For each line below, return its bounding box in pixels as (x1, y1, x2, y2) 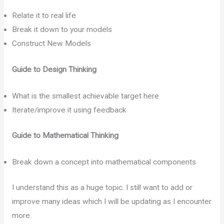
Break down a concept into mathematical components (11, 157, 196, 166)
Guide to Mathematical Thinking (11, 130, 118, 140)
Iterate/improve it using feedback (11, 105, 126, 114)
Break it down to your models (11, 25, 112, 34)
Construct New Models (11, 39, 91, 48)
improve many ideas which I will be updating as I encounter (11, 196, 211, 206)
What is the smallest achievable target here (11, 91, 159, 100)
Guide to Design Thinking (11, 64, 96, 74)
